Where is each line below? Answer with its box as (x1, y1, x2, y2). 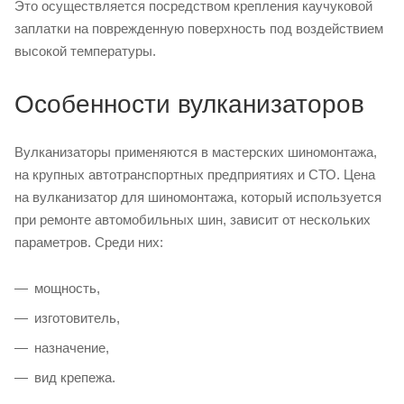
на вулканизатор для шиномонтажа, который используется (14, 188, 381, 205)
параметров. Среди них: (14, 234, 163, 250)
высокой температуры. (14, 42, 156, 59)
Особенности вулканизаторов (14, 89, 364, 118)
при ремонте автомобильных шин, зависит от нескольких (14, 211, 371, 227)
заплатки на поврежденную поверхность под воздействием (14, 20, 383, 36)
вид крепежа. (34, 369, 115, 385)
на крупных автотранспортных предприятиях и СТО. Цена (14, 166, 375, 182)
